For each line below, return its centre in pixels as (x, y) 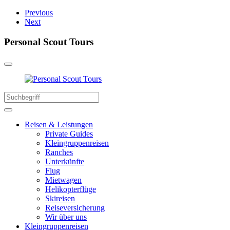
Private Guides (69, 134)
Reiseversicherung (75, 208)
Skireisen (60, 199)
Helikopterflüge (71, 189)
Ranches (59, 152)
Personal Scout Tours (49, 42)
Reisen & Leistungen (59, 125)
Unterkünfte (65, 162)
